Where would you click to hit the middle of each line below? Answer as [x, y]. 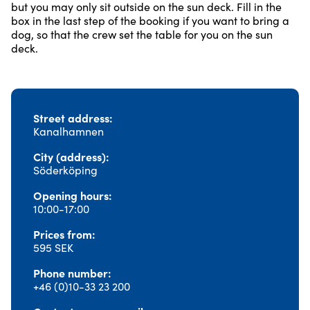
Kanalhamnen [69, 131]
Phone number [71, 272]
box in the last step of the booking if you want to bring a [150, 20]
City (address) [70, 156]
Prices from [63, 234]
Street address [71, 117]
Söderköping [65, 170]
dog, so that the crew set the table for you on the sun [142, 34]
